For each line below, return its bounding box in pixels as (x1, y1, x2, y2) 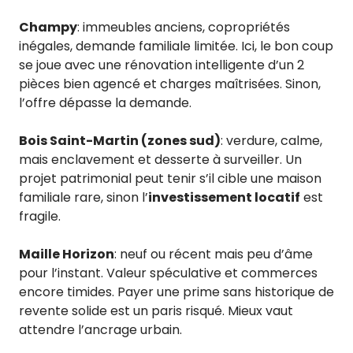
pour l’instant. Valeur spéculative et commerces (19, 263, 318, 282)
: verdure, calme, (221, 131, 322, 150)
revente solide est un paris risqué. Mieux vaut (19, 301, 293, 320)
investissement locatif (148, 188, 300, 206)
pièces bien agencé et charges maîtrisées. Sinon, (19, 74, 321, 93)
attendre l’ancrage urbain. (19, 320, 182, 339)
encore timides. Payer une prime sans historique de (19, 282, 334, 301)
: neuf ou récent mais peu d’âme (114, 244, 313, 263)
